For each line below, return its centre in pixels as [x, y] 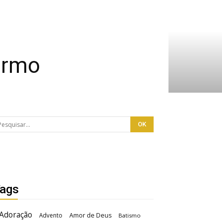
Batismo [130, 215]
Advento [51, 215]
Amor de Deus [90, 215]
